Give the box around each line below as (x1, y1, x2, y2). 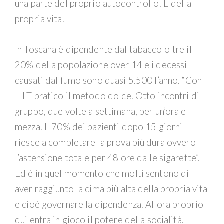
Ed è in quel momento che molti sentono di (15, 167, 189, 179)
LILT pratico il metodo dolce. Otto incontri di (15, 90, 200, 101)
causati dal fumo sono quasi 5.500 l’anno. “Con (15, 74, 202, 86)
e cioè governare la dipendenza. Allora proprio (15, 198, 204, 210)
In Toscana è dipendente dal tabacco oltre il (15, 43, 192, 55)
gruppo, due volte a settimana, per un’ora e (15, 105, 186, 117)
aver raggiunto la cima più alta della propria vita (15, 183, 208, 194)
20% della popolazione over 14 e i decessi (15, 59, 187, 70)
